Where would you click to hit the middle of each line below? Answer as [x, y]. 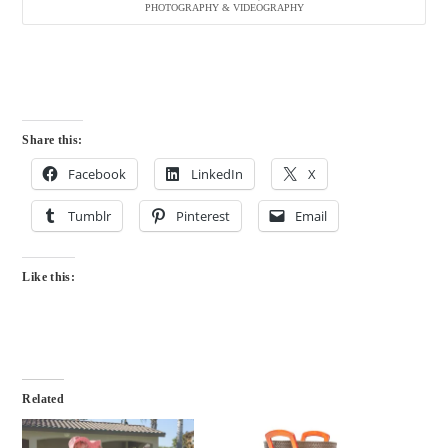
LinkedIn [217, 173]
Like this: [49, 276]
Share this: [52, 139]
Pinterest [203, 215]
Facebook [97, 173]
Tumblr [90, 215]
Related [43, 398]
